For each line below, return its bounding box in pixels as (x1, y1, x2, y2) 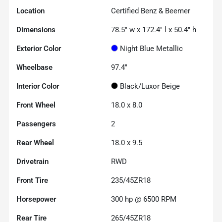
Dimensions (16, 25, 55, 35)
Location (16, 6, 45, 16)
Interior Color (16, 82, 59, 91)
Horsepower (16, 195, 56, 204)
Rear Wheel (16, 138, 54, 148)
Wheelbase (16, 63, 53, 72)
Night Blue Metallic (120, 44, 183, 54)
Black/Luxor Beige (120, 82, 180, 91)
